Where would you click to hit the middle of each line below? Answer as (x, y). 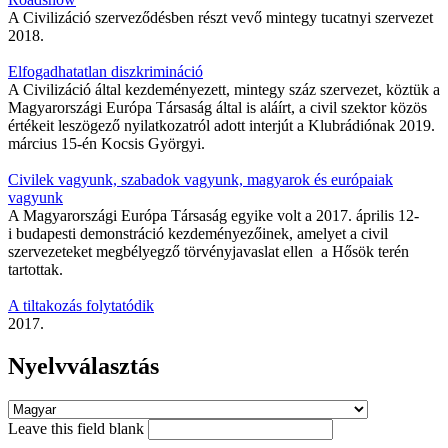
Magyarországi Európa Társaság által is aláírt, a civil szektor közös (217, 108)
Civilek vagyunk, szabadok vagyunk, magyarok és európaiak (200, 180)
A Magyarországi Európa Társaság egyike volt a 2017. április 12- (213, 216)
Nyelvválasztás (83, 366)
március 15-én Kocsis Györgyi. (106, 144)
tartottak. (35, 270)
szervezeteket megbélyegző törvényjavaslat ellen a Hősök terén (208, 252)
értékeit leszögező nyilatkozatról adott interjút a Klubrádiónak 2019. (221, 126)
